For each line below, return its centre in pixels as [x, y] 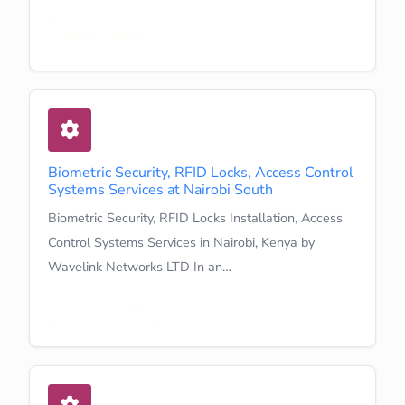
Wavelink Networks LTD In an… [140, 266]
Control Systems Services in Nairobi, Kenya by [181, 242]
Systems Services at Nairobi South [160, 189]
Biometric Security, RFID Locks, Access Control [201, 172]
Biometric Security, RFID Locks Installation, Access [195, 217]
